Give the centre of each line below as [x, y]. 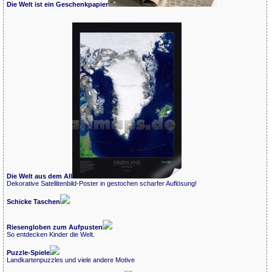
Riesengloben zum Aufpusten [55, 227]
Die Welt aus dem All [39, 176]
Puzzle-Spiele [28, 252]
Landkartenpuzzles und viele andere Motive [71, 260]
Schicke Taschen [33, 201]
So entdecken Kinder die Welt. [51, 234]
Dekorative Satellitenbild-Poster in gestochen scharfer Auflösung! [102, 183]
